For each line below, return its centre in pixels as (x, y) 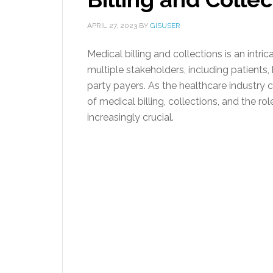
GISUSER (165, 26)
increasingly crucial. (130, 117)
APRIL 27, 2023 (112, 26)
